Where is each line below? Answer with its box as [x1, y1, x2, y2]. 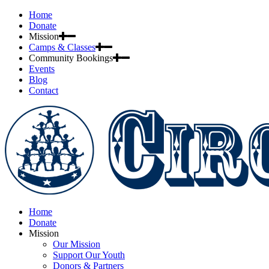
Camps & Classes [29, 42, 95, 52]
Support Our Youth [53, 250, 125, 260]
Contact [29, 85, 58, 95]
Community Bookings [29, 53, 113, 63]
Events [29, 64, 55, 74]
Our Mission [53, 239, 100, 249]
